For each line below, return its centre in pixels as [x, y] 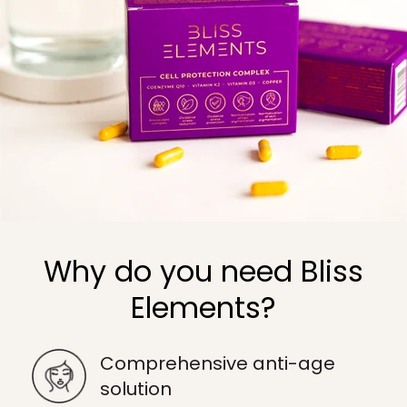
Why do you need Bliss [203, 271]
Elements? [203, 308]
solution [136, 389]
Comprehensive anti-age [218, 363]
